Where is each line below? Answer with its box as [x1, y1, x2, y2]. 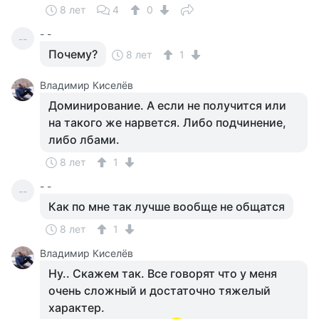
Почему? [48, 47, 98, 61]
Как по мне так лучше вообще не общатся [48, 199, 285, 214]
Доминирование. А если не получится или [48, 98, 286, 113]
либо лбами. [48, 132, 120, 147]
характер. [48, 300, 105, 315]
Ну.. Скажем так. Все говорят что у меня [48, 266, 277, 281]
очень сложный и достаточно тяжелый [48, 283, 271, 298]
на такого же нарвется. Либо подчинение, [48, 115, 286, 130]
